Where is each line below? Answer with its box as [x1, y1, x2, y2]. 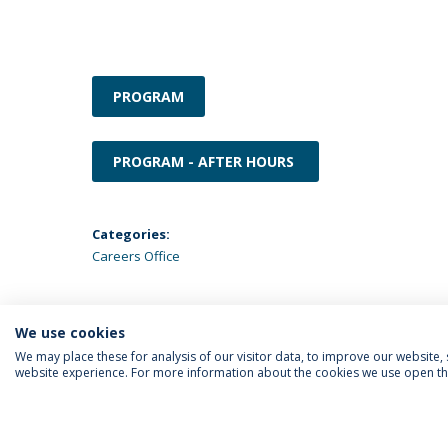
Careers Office [92, 247, 180, 265]
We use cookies [15, 323, 125, 342]
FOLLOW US [102, 417, 180, 436]
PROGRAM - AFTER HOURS [113, 152, 298, 171]
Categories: [92, 225, 170, 243]
